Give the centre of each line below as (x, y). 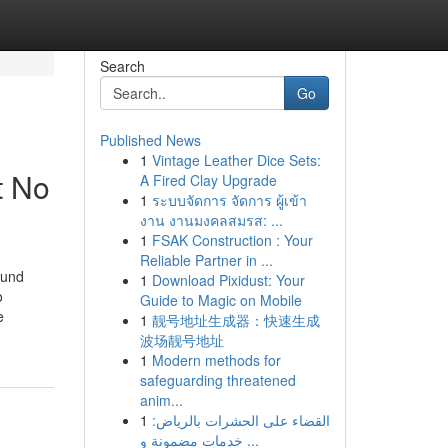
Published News (150, 140)
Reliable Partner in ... (206, 260)
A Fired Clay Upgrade (208, 180)
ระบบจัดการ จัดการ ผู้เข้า (229, 200)
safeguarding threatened (217, 380)
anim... (161, 400)
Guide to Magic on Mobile (220, 300)
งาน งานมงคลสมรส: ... (211, 220)
